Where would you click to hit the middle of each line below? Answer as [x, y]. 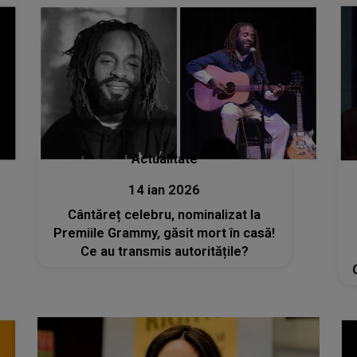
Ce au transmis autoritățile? [164, 252]
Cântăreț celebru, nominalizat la [165, 215]
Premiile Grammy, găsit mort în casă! [165, 233]
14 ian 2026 [165, 190]
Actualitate [164, 159]
